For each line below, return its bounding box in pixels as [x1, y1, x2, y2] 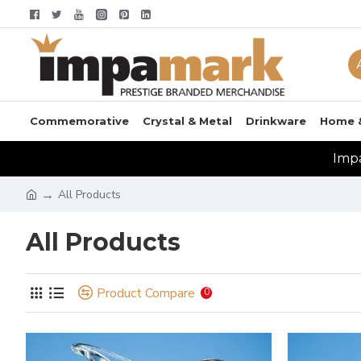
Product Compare [97, 284, 195, 302]
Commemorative [30, 114, 129, 127]
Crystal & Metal [143, 114, 232, 127]
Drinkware [246, 114, 306, 127]
